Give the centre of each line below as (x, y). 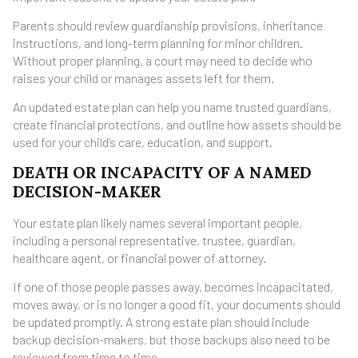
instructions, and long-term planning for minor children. (158, 43)
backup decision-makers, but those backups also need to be (171, 340)
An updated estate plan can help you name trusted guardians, (172, 107)
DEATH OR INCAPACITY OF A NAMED (162, 172)
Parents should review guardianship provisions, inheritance (168, 26)
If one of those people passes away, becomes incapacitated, (173, 287)
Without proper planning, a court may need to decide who (163, 61)
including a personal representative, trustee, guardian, (154, 240)
